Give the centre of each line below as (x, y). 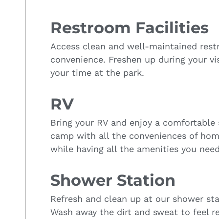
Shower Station (113, 180)
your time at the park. (97, 72)
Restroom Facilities (130, 27)
